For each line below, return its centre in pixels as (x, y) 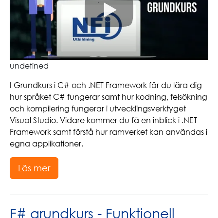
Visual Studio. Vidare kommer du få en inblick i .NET (103, 120)
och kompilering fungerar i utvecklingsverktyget (98, 109)
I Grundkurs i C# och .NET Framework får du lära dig (106, 85)
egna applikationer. (46, 144)
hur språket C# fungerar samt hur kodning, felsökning (109, 97)
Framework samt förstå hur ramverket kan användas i (109, 132)
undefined (29, 66)
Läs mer (34, 168)
